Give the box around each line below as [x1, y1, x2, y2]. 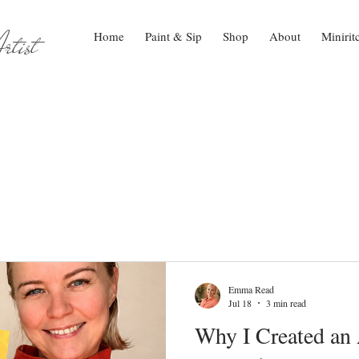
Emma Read [228, 282, 274, 296]
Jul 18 [228, 296, 252, 309]
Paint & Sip [145, 28, 202, 44]
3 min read [266, 296, 306, 309]
